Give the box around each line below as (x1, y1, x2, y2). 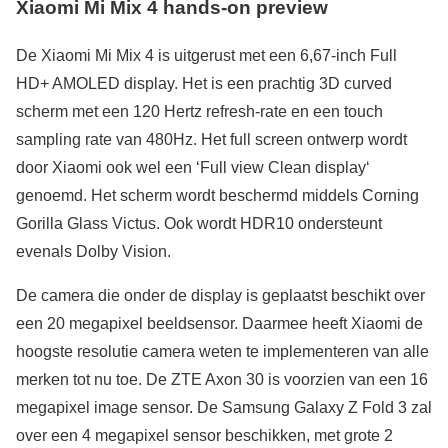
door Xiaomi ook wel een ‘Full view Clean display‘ (16, 159, 370, 177)
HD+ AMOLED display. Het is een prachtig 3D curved (16, 75, 392, 93)
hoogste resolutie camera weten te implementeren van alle (16, 343, 429, 361)
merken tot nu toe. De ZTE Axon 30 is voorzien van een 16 (16, 371, 428, 389)
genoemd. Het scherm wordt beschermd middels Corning (16, 187, 419, 205)
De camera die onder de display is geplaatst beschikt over (16, 287, 425, 305)
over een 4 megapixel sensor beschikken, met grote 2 (16, 427, 393, 445)
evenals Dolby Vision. (16, 243, 171, 261)
